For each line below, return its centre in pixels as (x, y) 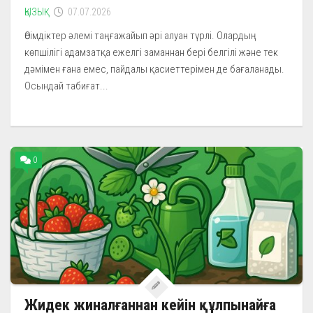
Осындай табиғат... (66, 86)
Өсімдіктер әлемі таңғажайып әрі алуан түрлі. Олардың (140, 35)
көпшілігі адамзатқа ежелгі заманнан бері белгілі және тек (151, 52)
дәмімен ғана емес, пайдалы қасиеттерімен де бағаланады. (154, 69)
